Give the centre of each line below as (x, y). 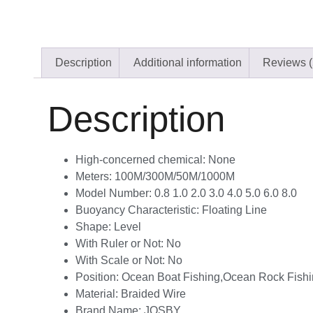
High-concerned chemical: (142, 159)
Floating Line (234, 210)
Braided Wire (153, 293)
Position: (99, 277)
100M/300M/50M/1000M (175, 176)
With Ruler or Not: (121, 243)
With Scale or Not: (122, 260)
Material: (98, 293)
